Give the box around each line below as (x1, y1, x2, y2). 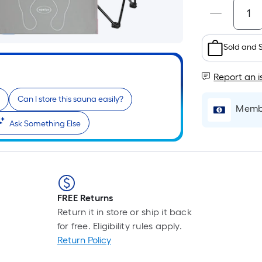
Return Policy (57, 235, 111, 246)
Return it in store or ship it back (57, 206, 192, 218)
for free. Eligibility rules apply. (57, 220, 182, 232)
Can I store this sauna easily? (18, 94, 123, 104)
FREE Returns (57, 192, 113, 204)
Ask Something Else (9, 119, 81, 129)
